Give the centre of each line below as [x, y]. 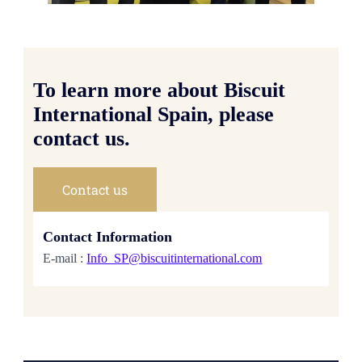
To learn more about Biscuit [160, 90]
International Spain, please [154, 114]
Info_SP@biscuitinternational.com [175, 258]
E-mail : [65, 258]
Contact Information [108, 237]
